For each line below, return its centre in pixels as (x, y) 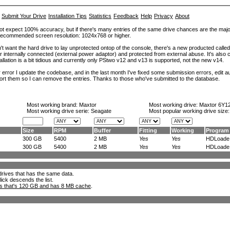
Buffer (102, 130)
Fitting (148, 130)
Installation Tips (68, 16)
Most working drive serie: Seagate (69, 111)
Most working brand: (53, 105)
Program (217, 130)
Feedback (126, 16)
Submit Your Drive (24, 16)
